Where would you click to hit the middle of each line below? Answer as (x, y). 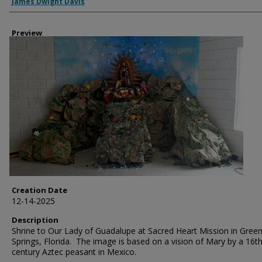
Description (35, 220)
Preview (27, 33)
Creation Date (39, 190)
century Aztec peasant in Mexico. (74, 252)
